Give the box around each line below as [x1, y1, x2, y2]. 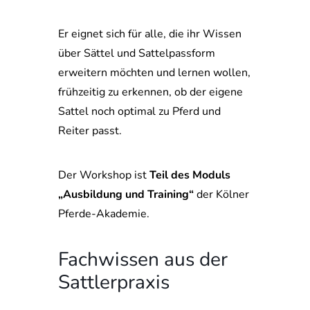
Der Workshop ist [58, 167, 149, 183]
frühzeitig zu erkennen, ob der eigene [58, 84, 243, 100]
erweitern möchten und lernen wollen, [58, 65, 250, 80]
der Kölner [194, 187, 249, 202]
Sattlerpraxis [58, 269, 170, 295]
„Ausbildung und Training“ [58, 187, 194, 202]
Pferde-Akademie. [58, 206, 149, 221]
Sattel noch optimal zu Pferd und [58, 104, 221, 119]
